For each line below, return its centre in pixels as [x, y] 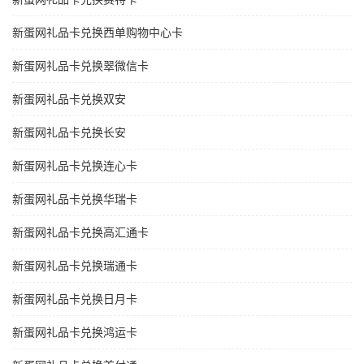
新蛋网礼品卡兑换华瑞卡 [75, 199]
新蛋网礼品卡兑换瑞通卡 [75, 266]
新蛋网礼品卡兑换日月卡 [75, 299]
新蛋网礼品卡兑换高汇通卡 [80, 233]
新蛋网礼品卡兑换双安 [69, 100]
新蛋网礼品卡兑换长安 [69, 133]
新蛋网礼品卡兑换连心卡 [75, 166]
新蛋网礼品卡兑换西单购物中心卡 [97, 33]
